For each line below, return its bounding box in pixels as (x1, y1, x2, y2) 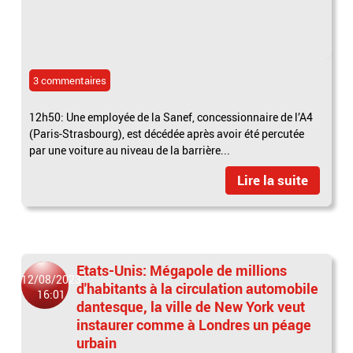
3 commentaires (33, 73, 107, 88)
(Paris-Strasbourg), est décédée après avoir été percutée (29, 126, 305, 142)
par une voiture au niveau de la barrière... (29, 143, 231, 158)
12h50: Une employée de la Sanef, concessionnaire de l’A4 (29, 110, 314, 125)
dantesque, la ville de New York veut (76, 297, 306, 317)
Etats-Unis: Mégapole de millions (76, 261, 288, 281)
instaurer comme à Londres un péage (76, 315, 312, 335)
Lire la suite (236, 171, 308, 190)
